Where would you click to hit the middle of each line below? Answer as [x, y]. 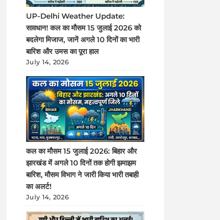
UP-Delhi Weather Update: [76, 16]
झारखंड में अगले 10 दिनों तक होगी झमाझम [81, 163]
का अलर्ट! [39, 187]
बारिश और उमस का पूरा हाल [63, 51]
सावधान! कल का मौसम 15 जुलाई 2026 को [84, 28]
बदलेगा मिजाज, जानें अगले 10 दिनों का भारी [83, 40]
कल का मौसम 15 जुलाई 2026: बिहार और [82, 151]
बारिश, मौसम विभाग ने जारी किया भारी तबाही [82, 175]
